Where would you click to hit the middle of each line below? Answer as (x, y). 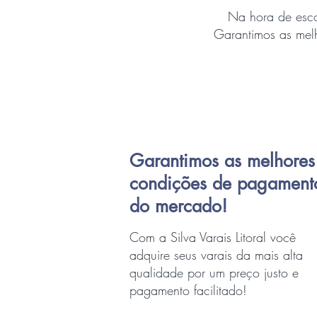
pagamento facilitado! (188, 290)
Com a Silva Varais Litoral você (213, 237)
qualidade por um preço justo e (214, 272)
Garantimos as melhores (222, 161)
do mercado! (178, 206)
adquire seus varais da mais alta (216, 255)
